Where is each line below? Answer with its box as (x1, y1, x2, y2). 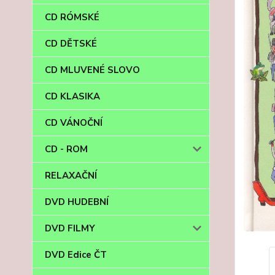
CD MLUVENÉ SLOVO (45, 64, 140, 76)
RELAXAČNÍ (45, 169, 97, 182)
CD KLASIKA (45, 90, 100, 103)
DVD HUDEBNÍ (45, 196, 109, 208)
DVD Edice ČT (45, 249, 107, 261)
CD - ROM (45, 143, 88, 155)
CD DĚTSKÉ (45, 37, 97, 50)
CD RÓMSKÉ (45, 11, 99, 23)
